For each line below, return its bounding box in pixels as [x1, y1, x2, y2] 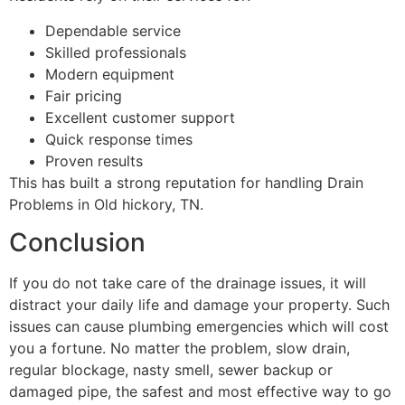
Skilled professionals [45, 42, 186, 61]
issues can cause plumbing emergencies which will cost [9, 317, 389, 336]
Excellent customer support [45, 108, 235, 127]
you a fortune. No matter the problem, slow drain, [9, 339, 350, 358]
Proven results [45, 151, 143, 170]
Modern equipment [45, 64, 174, 83]
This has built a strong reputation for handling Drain [9, 173, 363, 192]
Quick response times [45, 129, 193, 148]
